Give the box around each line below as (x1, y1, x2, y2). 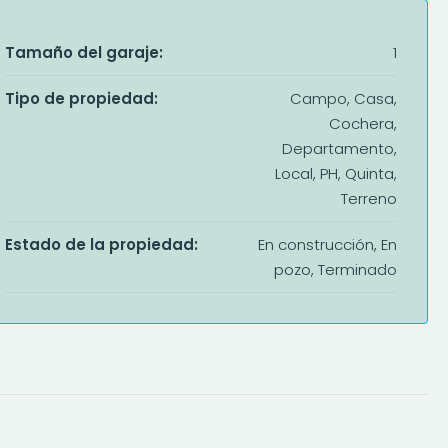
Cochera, (328, 112, 397, 134)
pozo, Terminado (273, 258, 397, 280)
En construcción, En (257, 233, 397, 255)
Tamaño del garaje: (4, 41, 163, 63)
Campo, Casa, (289, 87, 397, 109)
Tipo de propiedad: (4, 87, 158, 109)
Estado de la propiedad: (4, 233, 198, 255)
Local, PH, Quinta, (274, 162, 397, 184)
